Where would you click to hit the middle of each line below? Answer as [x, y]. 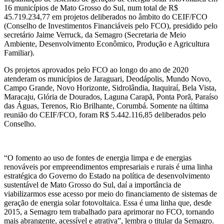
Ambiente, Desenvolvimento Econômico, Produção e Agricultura [107, 43]
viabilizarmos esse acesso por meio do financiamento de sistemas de [110, 193]
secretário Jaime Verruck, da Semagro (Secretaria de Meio [95, 34]
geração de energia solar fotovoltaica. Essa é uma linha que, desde [108, 202]
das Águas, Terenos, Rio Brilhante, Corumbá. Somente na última [106, 105]
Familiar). [19, 52]
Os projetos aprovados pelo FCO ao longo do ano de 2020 [96, 69]
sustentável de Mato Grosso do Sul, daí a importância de [92, 184]
